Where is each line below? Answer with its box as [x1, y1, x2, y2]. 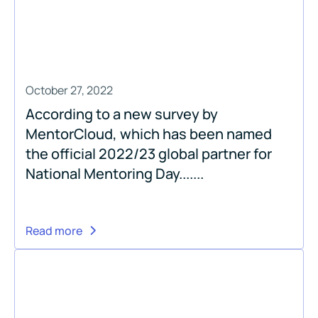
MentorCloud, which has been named [26, 124, 272, 143]
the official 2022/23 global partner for [26, 143, 272, 163]
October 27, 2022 [26, 82, 113, 98]
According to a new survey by [26, 104, 218, 124]
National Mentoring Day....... [26, 163, 204, 183]
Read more [26, 222, 82, 238]
